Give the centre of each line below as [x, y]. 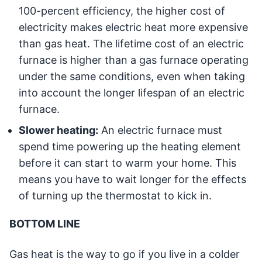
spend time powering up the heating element [130, 147]
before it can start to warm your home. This [127, 163]
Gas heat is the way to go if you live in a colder [125, 254]
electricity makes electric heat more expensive [133, 27]
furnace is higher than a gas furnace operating [134, 60]
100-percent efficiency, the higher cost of [122, 11]
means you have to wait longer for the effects [132, 180]
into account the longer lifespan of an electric [132, 93]
